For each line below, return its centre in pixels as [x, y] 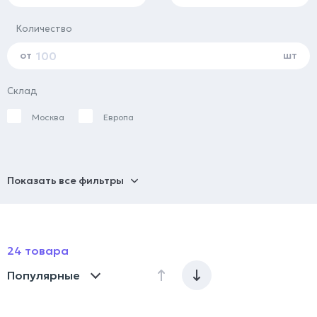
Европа [119, 117]
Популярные [44, 276]
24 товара [38, 251]
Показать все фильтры [65, 181]
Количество [44, 29]
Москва [48, 117]
